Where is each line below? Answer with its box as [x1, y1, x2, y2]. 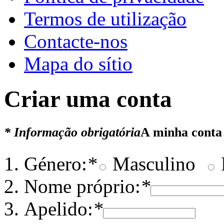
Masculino [107, 153, 195, 175]
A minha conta [140, 125, 222, 140]
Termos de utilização [24, 8, 186, 29]
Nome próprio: [24, 175, 140, 197]
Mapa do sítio [24, 53, 132, 74]
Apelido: [24, 198, 93, 220]
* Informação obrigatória [4, 125, 140, 140]
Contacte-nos [24, 30, 127, 52]
